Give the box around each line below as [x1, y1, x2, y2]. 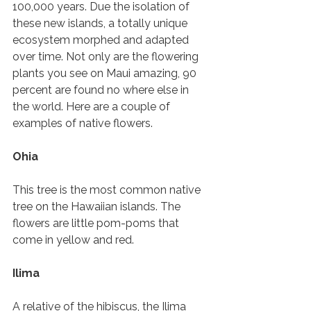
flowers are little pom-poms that [12, 217, 182, 230]
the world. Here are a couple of [12, 100, 173, 114]
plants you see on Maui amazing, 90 [12, 67, 199, 81]
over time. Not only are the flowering [12, 50, 201, 64]
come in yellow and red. [12, 233, 137, 247]
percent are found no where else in [12, 83, 192, 97]
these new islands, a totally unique [12, 17, 190, 31]
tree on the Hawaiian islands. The [12, 200, 183, 214]
